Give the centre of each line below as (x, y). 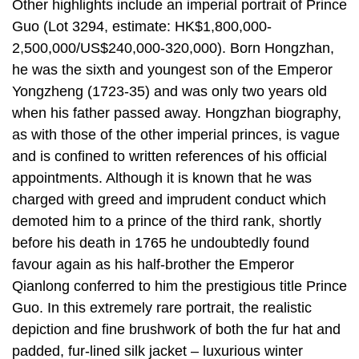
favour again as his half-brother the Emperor (153, 264)
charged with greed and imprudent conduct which (169, 199)
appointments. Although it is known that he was (162, 177)
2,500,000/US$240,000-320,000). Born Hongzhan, (173, 48)
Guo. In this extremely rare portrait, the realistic (162, 307)
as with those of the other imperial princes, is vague (176, 134)
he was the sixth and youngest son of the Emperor (172, 69)
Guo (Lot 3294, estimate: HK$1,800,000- (142, 26)
